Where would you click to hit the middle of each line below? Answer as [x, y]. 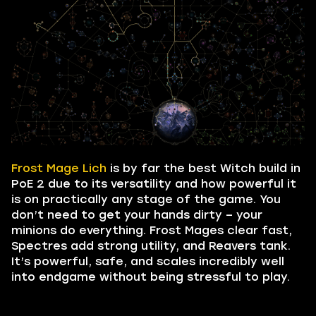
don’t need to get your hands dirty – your [137, 215]
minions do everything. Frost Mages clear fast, [152, 231]
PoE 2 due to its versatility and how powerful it [154, 184]
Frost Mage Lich [59, 169]
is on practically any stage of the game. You [146, 200]
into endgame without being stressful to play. [151, 277]
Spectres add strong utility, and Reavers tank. [151, 246]
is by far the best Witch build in [203, 169]
